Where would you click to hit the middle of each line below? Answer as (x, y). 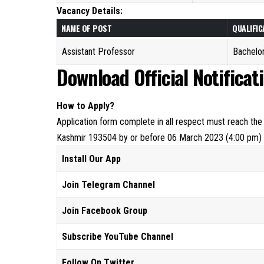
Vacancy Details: (90, 11)
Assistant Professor (99, 52)
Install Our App (92, 159)
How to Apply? (86, 106)
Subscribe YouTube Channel (118, 237)
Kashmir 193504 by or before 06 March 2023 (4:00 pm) (159, 138)
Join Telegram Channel (109, 185)
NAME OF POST (87, 28)
